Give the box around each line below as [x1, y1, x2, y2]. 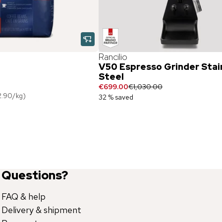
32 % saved [98, 93, 133, 102]
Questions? [1, 167, 68, 183]
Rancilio [98, 51, 127, 62]
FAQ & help [1, 191, 46, 202]
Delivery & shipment [1, 204, 81, 216]
